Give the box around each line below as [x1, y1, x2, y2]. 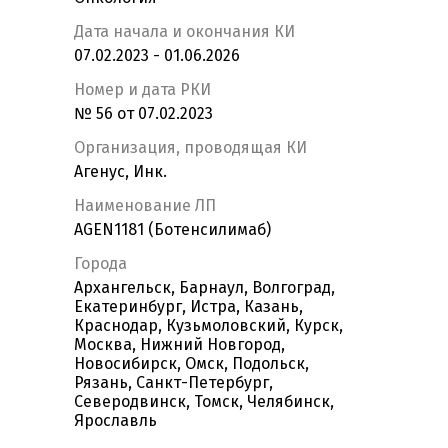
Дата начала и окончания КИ [74, 22, 295, 42]
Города [74, 254, 127, 274]
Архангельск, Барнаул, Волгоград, [74, 278, 335, 298]
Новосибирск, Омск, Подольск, [74, 354, 309, 374]
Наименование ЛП [74, 196, 216, 216]
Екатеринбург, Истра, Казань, [74, 297, 303, 317]
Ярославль [74, 411, 157, 431]
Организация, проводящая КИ [74, 138, 307, 158]
